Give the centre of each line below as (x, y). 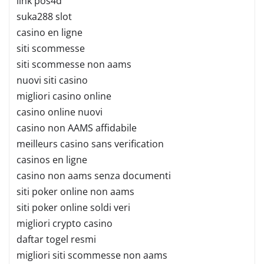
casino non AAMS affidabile (77, 128)
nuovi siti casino (52, 80)
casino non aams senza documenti (94, 175)
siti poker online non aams (75, 191)
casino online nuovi (60, 112)
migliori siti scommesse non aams (92, 255)
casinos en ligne (52, 159)
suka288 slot (44, 16)
